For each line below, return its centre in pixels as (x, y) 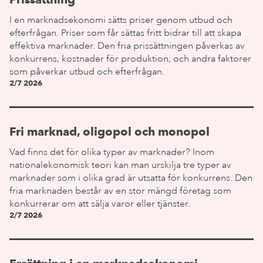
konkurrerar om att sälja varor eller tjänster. (100, 204)
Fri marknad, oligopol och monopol (109, 131)
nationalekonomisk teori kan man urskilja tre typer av (120, 165)
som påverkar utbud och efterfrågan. (87, 72)
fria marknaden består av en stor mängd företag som (120, 191)
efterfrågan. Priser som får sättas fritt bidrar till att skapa (125, 33)
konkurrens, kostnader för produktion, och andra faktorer (130, 59)
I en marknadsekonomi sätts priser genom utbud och (121, 20)
